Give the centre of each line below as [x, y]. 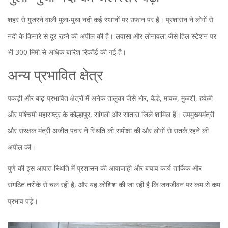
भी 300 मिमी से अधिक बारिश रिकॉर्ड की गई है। [67, 52]
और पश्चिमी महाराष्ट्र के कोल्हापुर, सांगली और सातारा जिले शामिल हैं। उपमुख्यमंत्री [111, 115]
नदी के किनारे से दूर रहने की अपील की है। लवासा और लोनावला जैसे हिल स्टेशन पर [112, 36]
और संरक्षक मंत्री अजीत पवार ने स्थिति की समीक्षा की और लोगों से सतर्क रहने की [108, 131]
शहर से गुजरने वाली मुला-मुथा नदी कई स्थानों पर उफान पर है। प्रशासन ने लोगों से [110, 20]
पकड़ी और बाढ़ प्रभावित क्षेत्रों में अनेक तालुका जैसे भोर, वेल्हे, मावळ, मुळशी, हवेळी [110, 98]
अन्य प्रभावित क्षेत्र [55, 77]
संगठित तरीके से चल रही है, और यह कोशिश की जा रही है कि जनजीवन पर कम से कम [114, 185]
